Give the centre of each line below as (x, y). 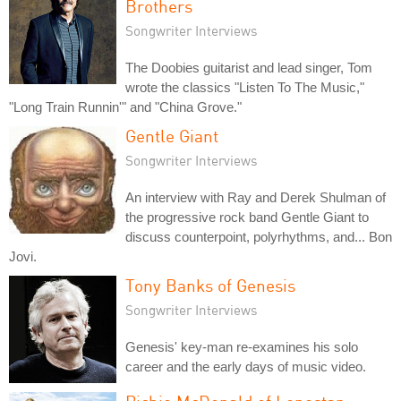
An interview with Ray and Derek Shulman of (256, 197)
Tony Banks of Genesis (210, 285)
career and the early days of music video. (246, 366)
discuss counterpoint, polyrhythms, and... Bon (259, 236)
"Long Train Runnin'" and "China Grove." (125, 107)
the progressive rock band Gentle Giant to (247, 217)
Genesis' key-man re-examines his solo (242, 346)
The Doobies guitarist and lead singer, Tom (249, 67)
